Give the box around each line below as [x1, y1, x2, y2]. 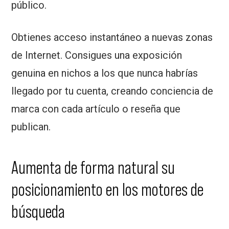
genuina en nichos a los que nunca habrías [11, 67, 198, 80]
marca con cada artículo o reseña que [11, 103, 181, 116]
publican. [11, 121, 51, 133]
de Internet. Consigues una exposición [11, 49, 182, 62]
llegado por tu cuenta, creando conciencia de [11, 85, 214, 98]
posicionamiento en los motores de [11, 179, 204, 200]
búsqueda [11, 201, 65, 222]
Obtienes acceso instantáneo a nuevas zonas [11, 31, 213, 44]
